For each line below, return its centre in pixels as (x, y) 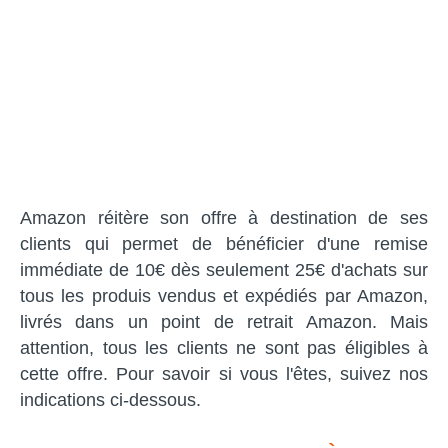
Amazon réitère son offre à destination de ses (224, 218)
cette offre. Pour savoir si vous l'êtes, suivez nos (224, 374)
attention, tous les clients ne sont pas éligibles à (224, 348)
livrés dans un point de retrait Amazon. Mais (224, 322)
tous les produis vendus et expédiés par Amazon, (224, 296)
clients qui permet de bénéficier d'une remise (224, 244)
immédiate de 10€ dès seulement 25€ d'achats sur (224, 270)
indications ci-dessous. (110, 400)
